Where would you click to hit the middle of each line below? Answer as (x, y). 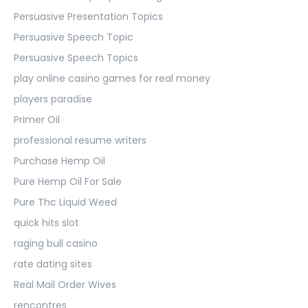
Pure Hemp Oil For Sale (68, 181)
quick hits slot (46, 222)
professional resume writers (80, 140)
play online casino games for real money (112, 78)
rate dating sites (53, 264)
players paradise (53, 99)
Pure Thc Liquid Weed (65, 202)
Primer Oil (37, 119)
